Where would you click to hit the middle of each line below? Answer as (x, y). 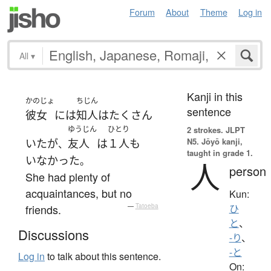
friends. (43, 209)
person (247, 171)
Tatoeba (147, 205)
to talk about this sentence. (103, 256)
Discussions (54, 235)
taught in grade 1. (220, 152)
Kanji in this (214, 96)
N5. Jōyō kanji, (214, 141)
